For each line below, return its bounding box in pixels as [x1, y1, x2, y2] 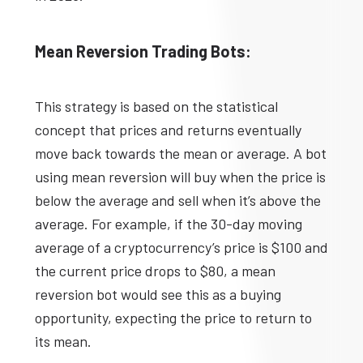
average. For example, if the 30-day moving [34, 215, 302, 233]
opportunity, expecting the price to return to [34, 309, 312, 327]
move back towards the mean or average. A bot [34, 144, 327, 163]
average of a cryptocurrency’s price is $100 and [34, 238, 328, 257]
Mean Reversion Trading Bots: [34, 41, 251, 62]
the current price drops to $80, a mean [34, 262, 275, 280]
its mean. [34, 332, 92, 351]
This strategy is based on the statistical [34, 97, 278, 116]
